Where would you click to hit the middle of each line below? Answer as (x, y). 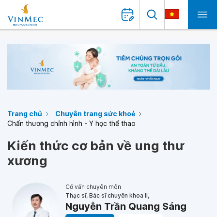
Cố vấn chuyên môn (93, 187)
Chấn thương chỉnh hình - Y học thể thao (71, 123)
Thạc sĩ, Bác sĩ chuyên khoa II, (107, 195)
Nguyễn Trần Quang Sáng (126, 206)
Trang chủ (25, 114)
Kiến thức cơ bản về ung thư (96, 146)
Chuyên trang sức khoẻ (95, 114)
